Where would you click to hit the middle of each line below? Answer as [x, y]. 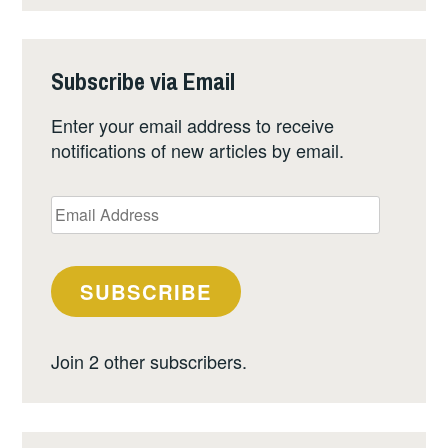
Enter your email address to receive [193, 125]
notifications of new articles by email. [198, 150]
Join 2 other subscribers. [149, 361]
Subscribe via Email [143, 81]
